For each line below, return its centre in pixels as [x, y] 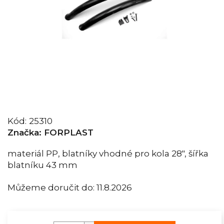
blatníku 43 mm [42, 165]
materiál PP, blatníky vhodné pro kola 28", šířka [108, 154]
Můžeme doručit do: [51, 187]
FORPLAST [69, 133]
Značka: [26, 133]
